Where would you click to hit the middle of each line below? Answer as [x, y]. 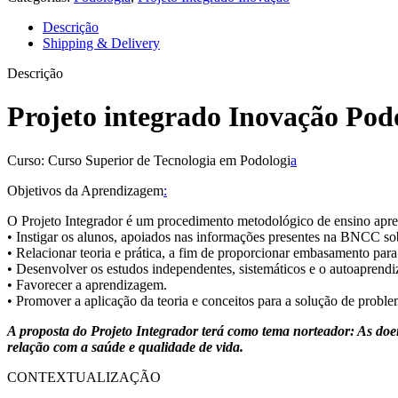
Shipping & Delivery [101, 43]
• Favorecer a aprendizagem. [87, 284]
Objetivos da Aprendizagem [85, 190]
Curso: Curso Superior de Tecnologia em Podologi [149, 160]
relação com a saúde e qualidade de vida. [125, 346]
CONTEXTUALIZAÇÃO [84, 377]
